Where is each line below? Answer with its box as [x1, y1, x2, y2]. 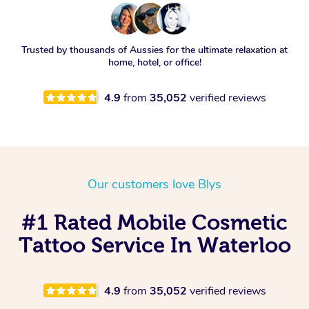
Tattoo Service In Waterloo [18, 232, 291, 257]
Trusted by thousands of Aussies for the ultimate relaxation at [21, 43, 288, 57]
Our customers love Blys [88, 175, 221, 192]
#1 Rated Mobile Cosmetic [21, 210, 288, 234]
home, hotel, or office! [108, 55, 201, 69]
